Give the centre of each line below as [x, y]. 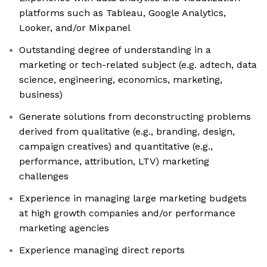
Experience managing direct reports [102, 250]
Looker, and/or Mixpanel [75, 28]
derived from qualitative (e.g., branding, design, [127, 132]
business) [41, 95]
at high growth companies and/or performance [127, 213]
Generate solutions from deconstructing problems [135, 117]
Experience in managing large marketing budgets [133, 198]
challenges [44, 176]
